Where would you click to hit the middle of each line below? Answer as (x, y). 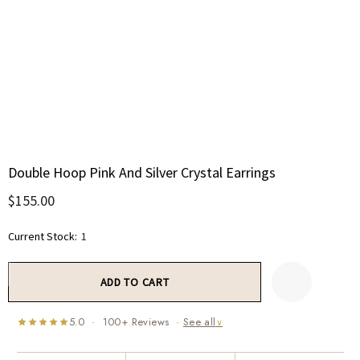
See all (199, 322)
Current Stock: (43, 236)
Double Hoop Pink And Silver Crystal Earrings (142, 172)
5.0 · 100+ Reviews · (126, 322)
